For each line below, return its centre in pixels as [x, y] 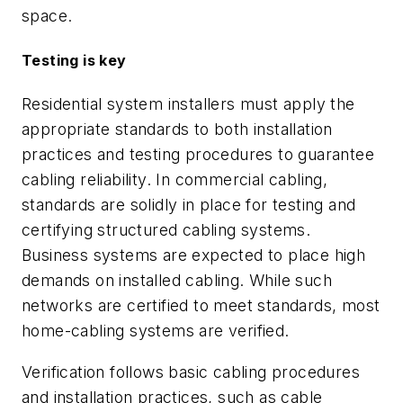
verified [257, 331]
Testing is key [74, 60]
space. [47, 15]
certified [158, 306]
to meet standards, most [284, 306]
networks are [75, 306]
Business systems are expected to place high [194, 255]
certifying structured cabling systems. [166, 230]
